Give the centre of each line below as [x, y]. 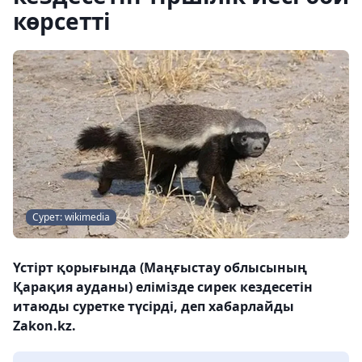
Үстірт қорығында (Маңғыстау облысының [160, 268]
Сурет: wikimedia [71, 217]
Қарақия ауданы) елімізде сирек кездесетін [163, 287]
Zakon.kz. [44, 326]
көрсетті [62, 21]
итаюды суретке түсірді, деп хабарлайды [154, 307]
